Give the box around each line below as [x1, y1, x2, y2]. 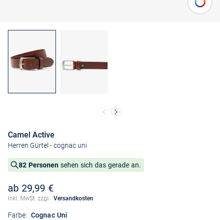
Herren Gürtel [8, 141, 49, 150]
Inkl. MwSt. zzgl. [8, 195, 52, 202]
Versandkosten [53, 195, 93, 202]
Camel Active [8, 130, 55, 140]
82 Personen [19, 161, 58, 169]
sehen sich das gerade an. [58, 161, 141, 169]
